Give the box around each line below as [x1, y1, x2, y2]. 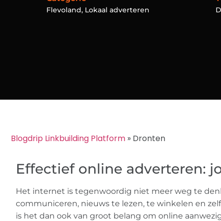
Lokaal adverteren [85, 5, 150, 14]
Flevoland [46, 5, 82, 14]
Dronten [133, 133, 165, 145]
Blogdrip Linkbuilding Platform [11, 133, 125, 145]
